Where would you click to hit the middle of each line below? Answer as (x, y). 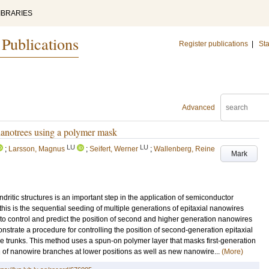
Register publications (213, 44)
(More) (232, 252)
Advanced (198, 107)
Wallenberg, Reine (184, 149)
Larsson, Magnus (37, 149)
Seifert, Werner (114, 149)
